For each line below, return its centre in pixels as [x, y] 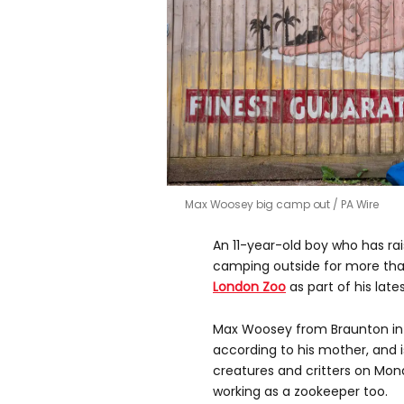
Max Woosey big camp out [259, 205]
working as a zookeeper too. [300, 392]
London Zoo [249, 287]
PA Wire [360, 205]
